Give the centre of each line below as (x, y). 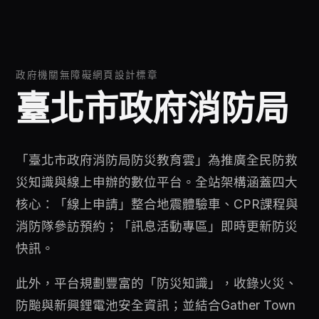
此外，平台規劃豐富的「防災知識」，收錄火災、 (157, 283)
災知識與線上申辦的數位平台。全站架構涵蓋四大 (157, 182)
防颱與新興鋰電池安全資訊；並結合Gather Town (156, 305)
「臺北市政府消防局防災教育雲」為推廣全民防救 (157, 160)
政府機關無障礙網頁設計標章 (87, 75)
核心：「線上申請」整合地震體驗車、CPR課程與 (157, 204)
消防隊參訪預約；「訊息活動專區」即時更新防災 (157, 226)
